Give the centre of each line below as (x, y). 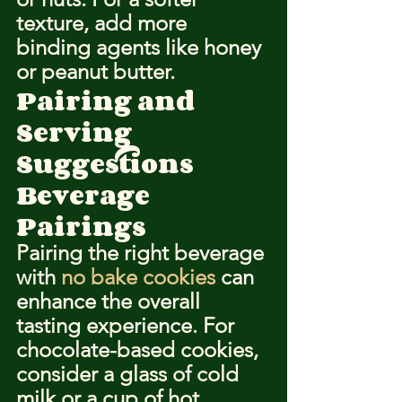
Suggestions (105, 163)
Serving (77, 132)
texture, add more (104, 23)
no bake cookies (138, 277)
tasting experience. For (128, 325)
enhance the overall (111, 301)
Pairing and (108, 100)
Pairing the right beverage (143, 253)
